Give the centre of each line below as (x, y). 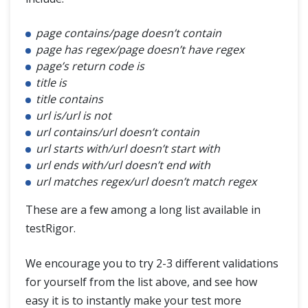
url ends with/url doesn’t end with (123, 165)
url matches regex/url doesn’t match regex (146, 182)
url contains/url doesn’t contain (118, 132)
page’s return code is (90, 66)
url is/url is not (74, 116)
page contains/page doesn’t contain (129, 33)
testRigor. (51, 229)
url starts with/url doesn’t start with (128, 149)
